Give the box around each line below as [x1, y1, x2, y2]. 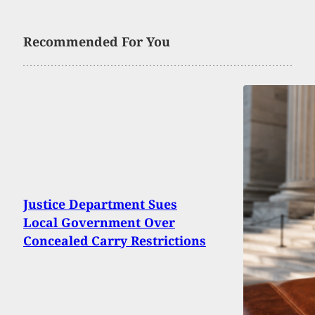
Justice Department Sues [23, 195, 177, 212]
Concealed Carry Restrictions [23, 231, 206, 249]
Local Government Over [23, 213, 175, 231]
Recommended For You [23, 32, 170, 50]
